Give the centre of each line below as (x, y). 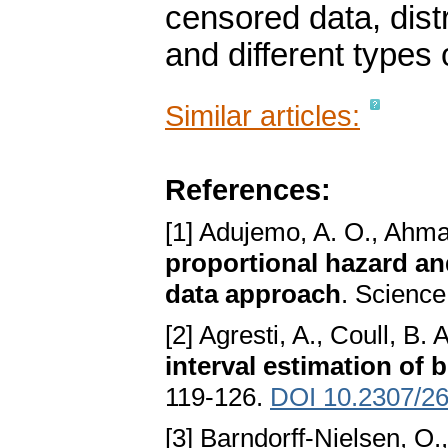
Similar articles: (262, 116)
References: (248, 190)
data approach (253, 294)
